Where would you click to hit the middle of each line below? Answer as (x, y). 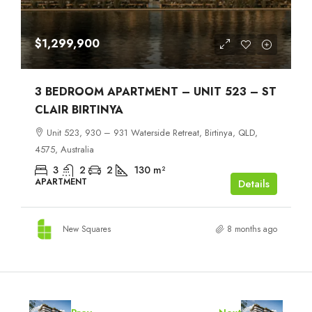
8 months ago (252, 229)
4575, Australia (64, 149)
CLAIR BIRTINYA (79, 109)
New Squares (87, 229)
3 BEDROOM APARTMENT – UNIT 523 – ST (156, 91)
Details (254, 184)
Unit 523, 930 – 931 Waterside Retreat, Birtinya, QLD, (152, 132)
